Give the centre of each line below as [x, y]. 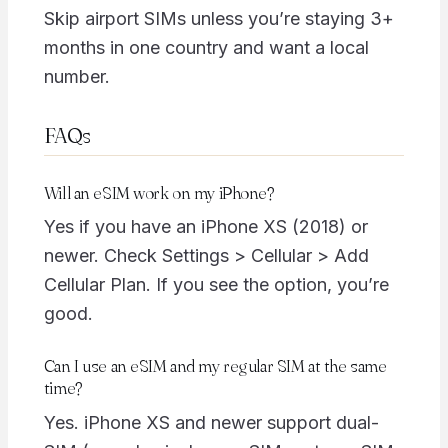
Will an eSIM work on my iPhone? [159, 192]
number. [76, 77]
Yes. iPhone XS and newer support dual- [211, 422]
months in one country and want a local [206, 48]
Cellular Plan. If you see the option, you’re [216, 285]
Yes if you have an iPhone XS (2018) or [205, 227]
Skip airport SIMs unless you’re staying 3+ [218, 19]
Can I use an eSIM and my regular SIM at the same [215, 366]
